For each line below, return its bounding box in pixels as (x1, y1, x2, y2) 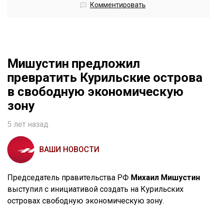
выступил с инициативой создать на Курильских (7, 185, 184, 194)
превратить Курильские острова (7, 70, 202, 85)
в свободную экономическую (7, 84, 184, 99)
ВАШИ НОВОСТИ (39, 145, 99, 155)
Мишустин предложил (7, 56, 140, 71)
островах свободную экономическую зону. (7, 196, 164, 206)
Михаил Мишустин (131, 173, 200, 183)
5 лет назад (7, 120, 48, 129)
